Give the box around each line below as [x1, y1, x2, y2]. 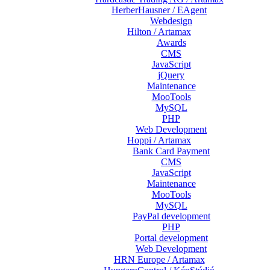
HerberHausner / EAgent [111, 5, 207, 15]
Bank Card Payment [133, 146, 210, 156]
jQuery [158, 70, 184, 80]
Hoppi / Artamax [127, 135, 191, 145]
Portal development [134, 233, 208, 243]
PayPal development [132, 211, 210, 221]
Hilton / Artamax [127, 27, 191, 37]
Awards [156, 37, 186, 48]
